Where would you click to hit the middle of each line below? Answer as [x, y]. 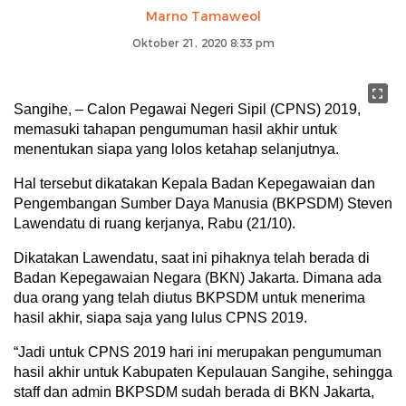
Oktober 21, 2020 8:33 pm [203, 43]
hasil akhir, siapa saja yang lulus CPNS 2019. [160, 317]
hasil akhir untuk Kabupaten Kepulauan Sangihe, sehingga [203, 372]
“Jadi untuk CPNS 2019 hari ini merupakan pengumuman [198, 352]
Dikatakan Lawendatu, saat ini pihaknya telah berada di [192, 257]
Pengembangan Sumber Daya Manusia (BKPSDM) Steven [203, 203]
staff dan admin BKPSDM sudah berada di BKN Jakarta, [194, 391]
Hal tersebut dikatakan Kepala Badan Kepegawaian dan [194, 183]
